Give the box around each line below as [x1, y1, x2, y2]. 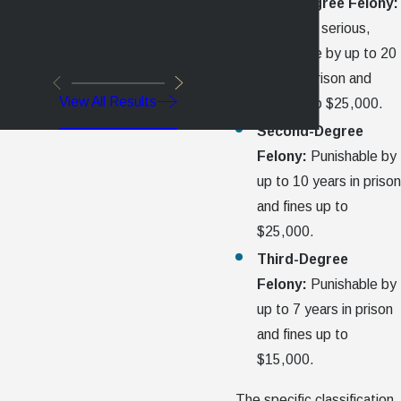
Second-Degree [256, 124, 363, 140]
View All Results [58, 94, 157, 110]
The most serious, [256, 20, 371, 36]
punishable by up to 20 [256, 45, 397, 61]
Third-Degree [256, 252, 348, 268]
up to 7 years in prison [256, 302, 393, 318]
